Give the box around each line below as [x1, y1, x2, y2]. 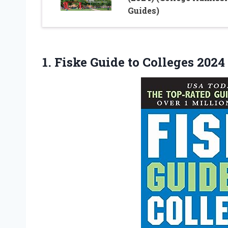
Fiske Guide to [54, 53, 139, 70]
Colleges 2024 [139, 53, 225, 70]
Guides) [127, 5, 159, 16]
